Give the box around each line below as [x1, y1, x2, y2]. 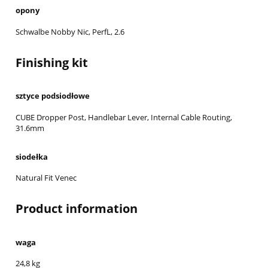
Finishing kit [16, 54, 88, 71]
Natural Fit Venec [16, 172, 77, 184]
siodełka [16, 151, 48, 162]
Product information [16, 200, 138, 217]
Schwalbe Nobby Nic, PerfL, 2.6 [16, 26, 124, 37]
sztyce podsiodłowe [16, 90, 90, 102]
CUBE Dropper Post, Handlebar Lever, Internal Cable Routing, [16, 111, 232, 123]
